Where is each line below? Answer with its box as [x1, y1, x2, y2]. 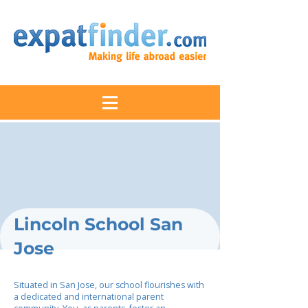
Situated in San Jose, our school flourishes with [14, 279, 204, 291]
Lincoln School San [14, 214, 183, 234]
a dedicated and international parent [14, 291, 164, 302]
